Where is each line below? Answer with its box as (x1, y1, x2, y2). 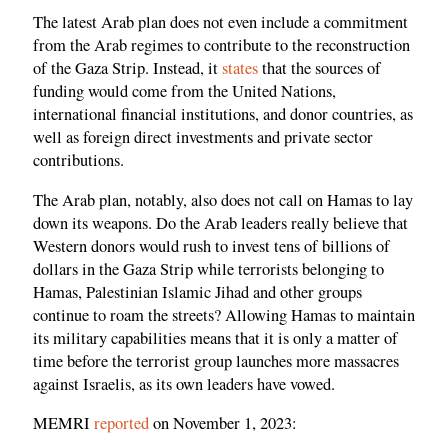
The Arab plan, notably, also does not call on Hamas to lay (33, 188, 413, 211)
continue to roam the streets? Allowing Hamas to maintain (33, 303, 415, 326)
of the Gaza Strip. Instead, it (33, 57, 222, 80)
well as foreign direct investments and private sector (33, 126, 373, 149)
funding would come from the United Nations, (33, 80, 336, 103)
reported (94, 412, 149, 435)
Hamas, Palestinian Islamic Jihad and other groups (33, 280, 362, 303)
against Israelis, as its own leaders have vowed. (33, 372, 335, 395)
